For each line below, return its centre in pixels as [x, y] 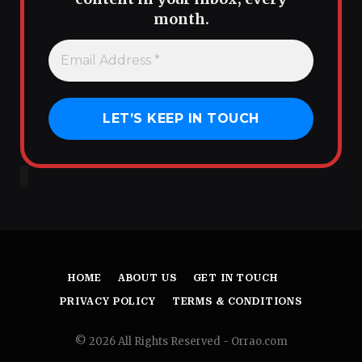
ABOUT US [147, 278]
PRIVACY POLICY [108, 301]
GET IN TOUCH [235, 278]
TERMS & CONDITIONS [237, 301]
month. [181, 19]
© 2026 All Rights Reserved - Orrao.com [181, 341]
